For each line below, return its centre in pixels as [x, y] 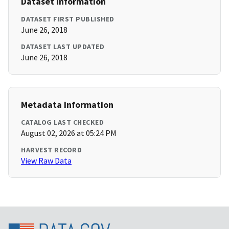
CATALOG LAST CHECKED [62, 122]
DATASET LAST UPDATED [63, 47]
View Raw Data [46, 161]
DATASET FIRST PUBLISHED [68, 19]
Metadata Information [67, 105]
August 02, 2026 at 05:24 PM [69, 133]
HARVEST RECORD [51, 150]
